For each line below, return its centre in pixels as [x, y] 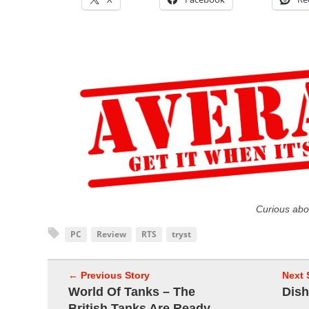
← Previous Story [109, 276]
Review [111, 235]
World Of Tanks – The [132, 292]
